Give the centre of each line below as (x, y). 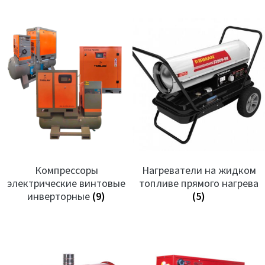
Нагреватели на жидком (199, 170)
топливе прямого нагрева (199, 183)
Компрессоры (66, 170)
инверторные (60, 196)
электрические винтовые (66, 183)
